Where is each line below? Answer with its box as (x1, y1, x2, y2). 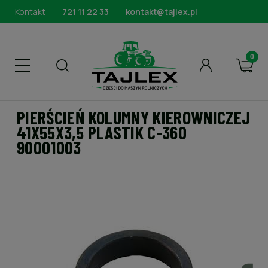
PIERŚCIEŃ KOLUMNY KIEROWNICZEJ (17, 106, 251, 128)
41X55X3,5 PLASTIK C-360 (17, 121, 187, 143)
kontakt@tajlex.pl (126, 6, 197, 17)
